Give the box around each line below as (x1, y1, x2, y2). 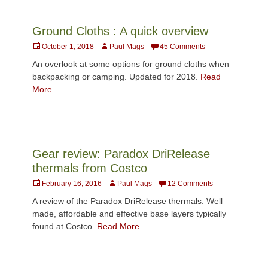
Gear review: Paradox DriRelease (32, 147, 210, 160)
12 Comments (167, 179, 213, 188)
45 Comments (160, 42, 205, 51)
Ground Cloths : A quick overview (32, 24, 208, 38)
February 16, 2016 (42, 179, 102, 188)
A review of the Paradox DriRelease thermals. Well (32, 196, 223, 206)
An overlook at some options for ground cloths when (32, 59, 229, 69)
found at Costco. (32, 221, 97, 231)
